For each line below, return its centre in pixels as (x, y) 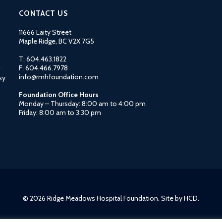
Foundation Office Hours (58, 95)
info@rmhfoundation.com (58, 77)
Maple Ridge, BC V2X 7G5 (56, 41)
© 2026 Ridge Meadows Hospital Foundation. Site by (103, 198)
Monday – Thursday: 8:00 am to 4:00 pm (82, 104)
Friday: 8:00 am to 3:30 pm (60, 112)
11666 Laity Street (45, 32)
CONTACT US (43, 13)
